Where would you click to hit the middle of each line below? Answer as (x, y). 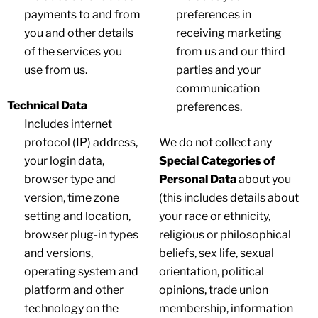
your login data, (64, 161)
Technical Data (47, 105)
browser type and (70, 179)
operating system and (81, 272)
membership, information (226, 308)
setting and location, (77, 216)
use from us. (56, 70)
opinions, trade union (214, 290)
